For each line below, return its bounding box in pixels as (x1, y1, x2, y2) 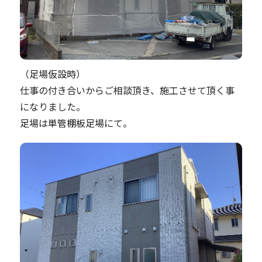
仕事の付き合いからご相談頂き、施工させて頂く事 (20, 83, 235, 97)
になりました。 (20, 99, 85, 113)
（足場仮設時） (20, 67, 85, 81)
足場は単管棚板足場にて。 (20, 116, 132, 130)
